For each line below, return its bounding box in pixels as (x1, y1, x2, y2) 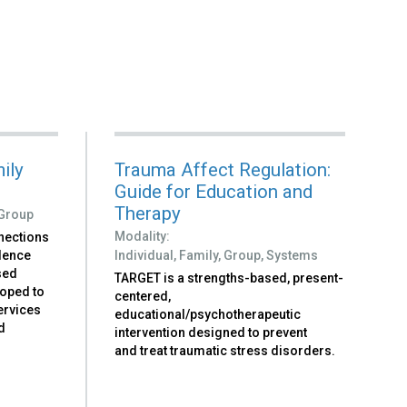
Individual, (114, 247, 177, 263)
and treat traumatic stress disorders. (114, 342, 336, 358)
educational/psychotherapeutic (114, 306, 302, 322)
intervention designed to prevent (114, 324, 308, 340)
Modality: (114, 228, 174, 243)
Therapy (114, 202, 182, 224)
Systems (266, 247, 319, 263)
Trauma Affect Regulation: (114, 158, 332, 181)
